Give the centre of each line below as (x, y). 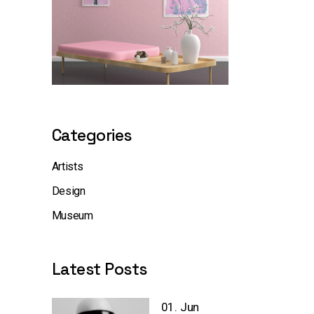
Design (68, 191)
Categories (91, 135)
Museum (72, 215)
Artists (67, 166)
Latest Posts (99, 269)
